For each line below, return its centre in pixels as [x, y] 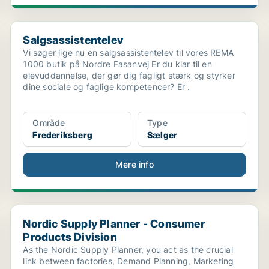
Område [49, 123]
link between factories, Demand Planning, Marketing [128, 261]
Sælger [162, 135]
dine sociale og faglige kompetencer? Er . [107, 87]
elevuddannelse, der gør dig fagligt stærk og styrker [129, 75]
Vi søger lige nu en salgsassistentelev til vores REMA [128, 53]
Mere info [134, 164]
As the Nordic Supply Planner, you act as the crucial [128, 249]
